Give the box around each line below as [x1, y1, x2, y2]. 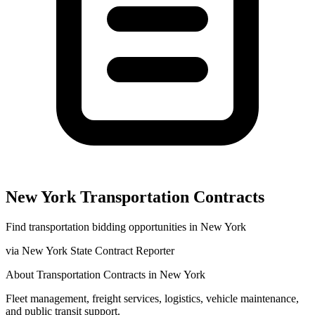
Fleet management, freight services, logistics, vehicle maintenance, [6, 292, 299, 304]
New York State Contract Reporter [22, 244, 174, 257]
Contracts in [101, 268, 160, 281]
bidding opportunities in [89, 220, 200, 233]
